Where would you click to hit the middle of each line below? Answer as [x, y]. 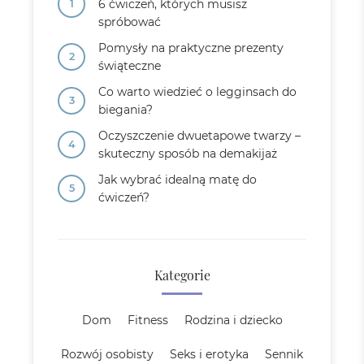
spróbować [130, 22]
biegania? [126, 110]
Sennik [284, 355]
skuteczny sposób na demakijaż [188, 154]
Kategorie [182, 275]
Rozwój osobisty [107, 355]
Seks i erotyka [209, 355]
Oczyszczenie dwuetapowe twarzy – [199, 136]
